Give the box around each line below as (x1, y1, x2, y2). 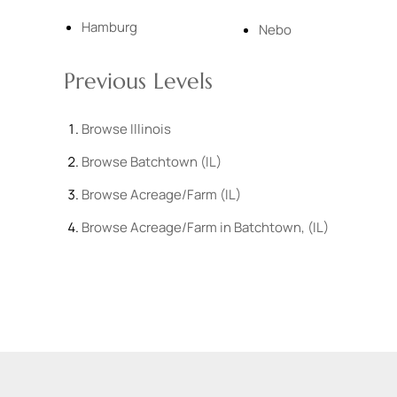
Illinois (130, 120, 171, 138)
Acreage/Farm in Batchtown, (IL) (130, 218, 329, 237)
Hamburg (82, 18, 137, 36)
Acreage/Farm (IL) (130, 185, 241, 204)
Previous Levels (64, 67, 213, 95)
